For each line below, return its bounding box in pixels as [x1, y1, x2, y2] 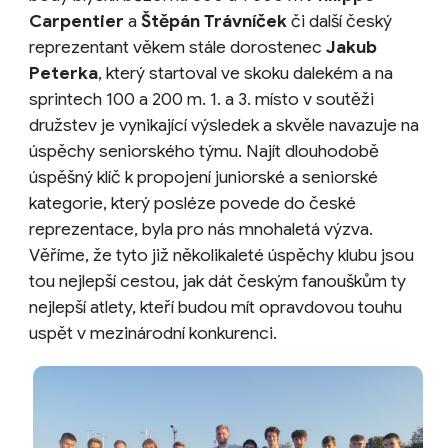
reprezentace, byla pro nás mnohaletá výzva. [29, 217, 373, 240]
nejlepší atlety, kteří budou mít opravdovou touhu [29, 295, 402, 318]
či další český [287, 9, 392, 32]
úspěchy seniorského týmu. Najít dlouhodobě [29, 139, 379, 162]
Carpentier [29, 9, 124, 32]
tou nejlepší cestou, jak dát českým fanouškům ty [29, 269, 406, 292]
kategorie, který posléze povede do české [29, 191, 356, 214]
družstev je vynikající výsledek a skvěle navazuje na [29, 113, 419, 136]
